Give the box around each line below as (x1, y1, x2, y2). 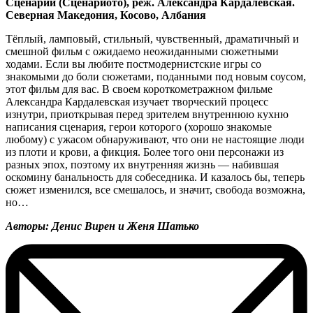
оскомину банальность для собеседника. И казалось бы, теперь (6, 170, 305, 183)
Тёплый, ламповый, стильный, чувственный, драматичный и (6, 32, 299, 45)
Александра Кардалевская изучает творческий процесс (6, 95, 268, 108)
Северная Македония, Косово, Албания (6, 8, 206, 21)
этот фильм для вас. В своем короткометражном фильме (6, 82, 272, 95)
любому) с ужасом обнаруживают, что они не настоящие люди (6, 133, 305, 145)
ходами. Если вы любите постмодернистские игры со (6, 57, 261, 70)
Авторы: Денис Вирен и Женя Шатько (6, 219, 199, 232)
